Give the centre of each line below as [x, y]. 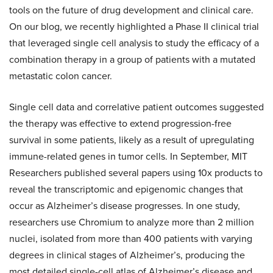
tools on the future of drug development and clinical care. [131, 10]
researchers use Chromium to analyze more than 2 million [132, 222]
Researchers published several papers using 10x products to [136, 173]
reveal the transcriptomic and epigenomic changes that [126, 190]
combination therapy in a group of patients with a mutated [132, 60]
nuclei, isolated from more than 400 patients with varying [131, 239]
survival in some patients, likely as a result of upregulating [132, 140]
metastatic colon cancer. [61, 76]
